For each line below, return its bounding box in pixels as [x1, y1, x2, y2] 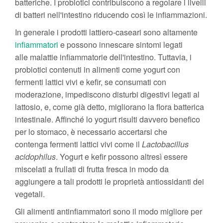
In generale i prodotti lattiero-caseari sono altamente [15, 26, 198, 38]
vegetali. [15, 188, 45, 200]
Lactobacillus [142, 138, 189, 150]
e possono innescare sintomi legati [58, 38, 183, 50]
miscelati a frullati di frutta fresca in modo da [15, 163, 169, 175]
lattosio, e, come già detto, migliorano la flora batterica [15, 101, 204, 112]
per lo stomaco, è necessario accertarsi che [15, 125, 167, 137]
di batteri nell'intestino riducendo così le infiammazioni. [15, 8, 207, 20]
